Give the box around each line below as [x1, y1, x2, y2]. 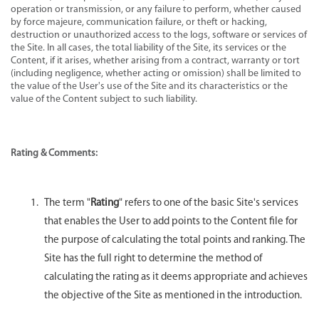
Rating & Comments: [11, 147, 98, 159]
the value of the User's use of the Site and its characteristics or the [11, 80, 288, 92]
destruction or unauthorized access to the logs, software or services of [11, 29, 307, 41]
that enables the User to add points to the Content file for [44, 216, 298, 227]
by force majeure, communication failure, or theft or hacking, [11, 16, 267, 28]
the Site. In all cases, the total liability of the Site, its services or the [11, 42, 286, 53]
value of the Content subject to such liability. [11, 93, 197, 105]
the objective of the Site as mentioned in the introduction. [44, 290, 302, 301]
